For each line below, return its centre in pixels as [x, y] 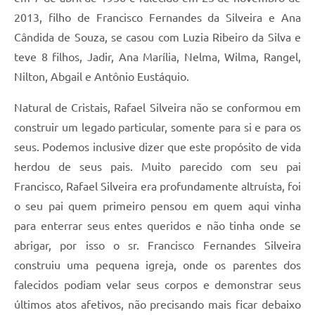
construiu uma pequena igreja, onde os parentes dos [157, 265]
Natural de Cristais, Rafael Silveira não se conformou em [157, 107]
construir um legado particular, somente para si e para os [157, 127]
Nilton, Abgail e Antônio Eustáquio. [102, 76]
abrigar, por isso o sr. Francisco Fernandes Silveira [157, 245]
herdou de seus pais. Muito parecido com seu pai [157, 166]
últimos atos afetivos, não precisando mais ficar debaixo [157, 304]
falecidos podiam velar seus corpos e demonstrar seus [157, 284]
